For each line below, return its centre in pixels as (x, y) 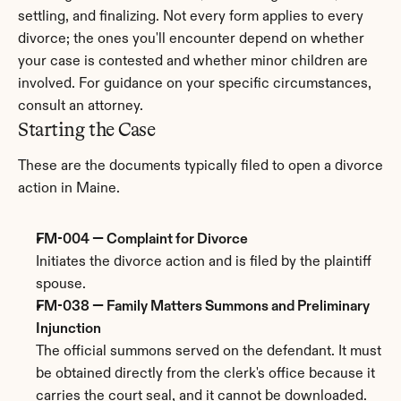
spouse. (61, 285)
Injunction (68, 329)
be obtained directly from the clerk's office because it (205, 374)
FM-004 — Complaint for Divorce (142, 240)
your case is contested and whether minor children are (193, 62)
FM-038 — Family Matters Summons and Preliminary (203, 307)
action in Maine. (69, 189)
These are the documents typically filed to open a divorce (200, 166)
